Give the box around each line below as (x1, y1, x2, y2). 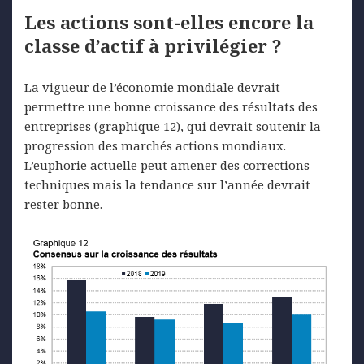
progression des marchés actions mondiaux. (24, 137, 286, 154)
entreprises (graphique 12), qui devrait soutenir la (24, 118, 321, 135)
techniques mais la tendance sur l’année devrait (24, 176, 310, 193)
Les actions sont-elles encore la (24, 10, 314, 35)
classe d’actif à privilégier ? (24, 33, 282, 58)
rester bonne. (24, 196, 102, 213)
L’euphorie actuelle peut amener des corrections (24, 157, 310, 174)
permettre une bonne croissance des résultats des (24, 98, 318, 115)
